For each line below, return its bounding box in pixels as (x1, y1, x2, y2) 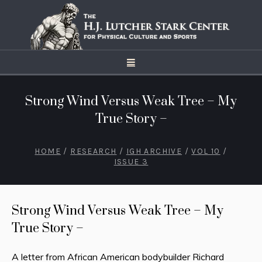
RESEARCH (70, 146, 117, 156)
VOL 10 (191, 146, 220, 156)
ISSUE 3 (113, 157, 149, 167)
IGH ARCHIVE (126, 146, 182, 156)
